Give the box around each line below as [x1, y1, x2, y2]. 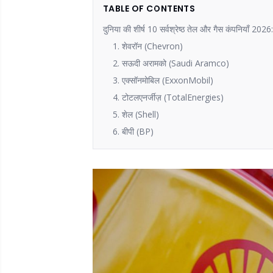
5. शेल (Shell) [113, 108, 159, 120]
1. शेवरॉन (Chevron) [113, 40, 183, 52]
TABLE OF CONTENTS [103, 2, 195, 15]
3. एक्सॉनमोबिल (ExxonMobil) [113, 74, 213, 86]
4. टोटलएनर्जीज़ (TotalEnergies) [113, 91, 224, 103]
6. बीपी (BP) [113, 126, 154, 137]
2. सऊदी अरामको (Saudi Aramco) [113, 57, 229, 69]
